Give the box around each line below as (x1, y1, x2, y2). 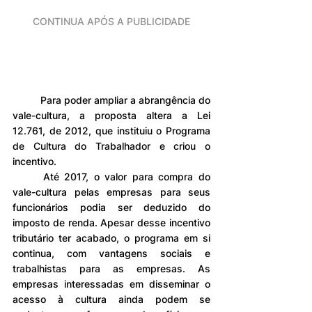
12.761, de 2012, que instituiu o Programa (13, 124, 210, 136)
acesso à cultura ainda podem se (13, 292, 210, 305)
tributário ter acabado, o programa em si (13, 231, 210, 244)
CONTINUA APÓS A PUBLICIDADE (33, 15, 190, 28)
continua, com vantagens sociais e (13, 247, 210, 259)
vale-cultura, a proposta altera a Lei (13, 109, 210, 121)
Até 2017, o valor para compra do (13, 170, 43, 182)
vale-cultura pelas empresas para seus (13, 185, 210, 198)
